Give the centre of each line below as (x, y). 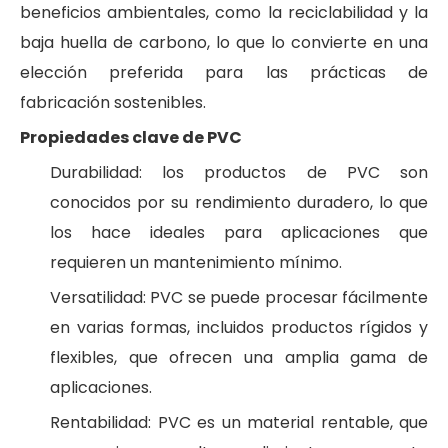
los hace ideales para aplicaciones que (239, 232)
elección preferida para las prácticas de (224, 72)
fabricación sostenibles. (113, 102)
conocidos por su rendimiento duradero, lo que (239, 202)
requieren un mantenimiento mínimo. (196, 262)
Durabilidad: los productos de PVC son (239, 172)
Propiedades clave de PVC (131, 137)
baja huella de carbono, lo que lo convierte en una (224, 42)
